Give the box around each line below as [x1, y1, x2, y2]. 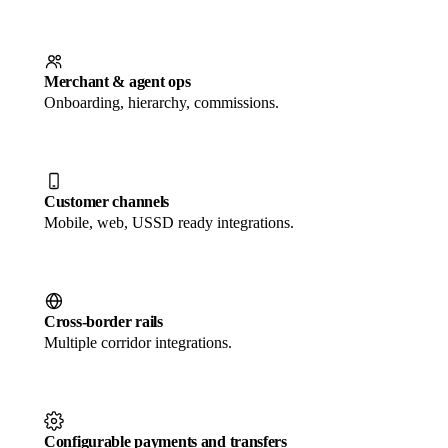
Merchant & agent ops [44, 72, 191, 90]
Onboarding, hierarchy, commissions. [44, 93, 279, 111]
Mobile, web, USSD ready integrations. [44, 213, 294, 231]
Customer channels [44, 192, 170, 210]
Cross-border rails [44, 312, 163, 330]
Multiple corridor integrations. [44, 333, 232, 351]
